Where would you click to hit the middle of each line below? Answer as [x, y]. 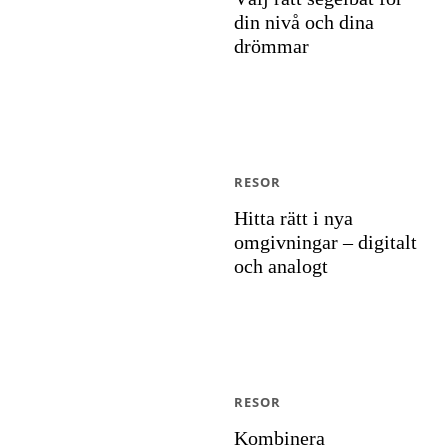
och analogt [281, 266]
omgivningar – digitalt [325, 242]
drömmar [271, 46]
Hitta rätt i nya [293, 218]
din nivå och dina [304, 22]
